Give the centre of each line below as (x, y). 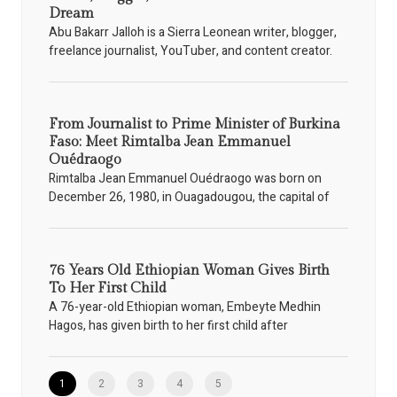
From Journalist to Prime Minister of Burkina (195, 124)
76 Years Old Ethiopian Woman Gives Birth (189, 270)
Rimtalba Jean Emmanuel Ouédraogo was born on (185, 178)
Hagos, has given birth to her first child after (168, 325)
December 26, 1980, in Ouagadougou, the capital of (189, 197)
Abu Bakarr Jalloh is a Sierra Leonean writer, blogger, (193, 32)
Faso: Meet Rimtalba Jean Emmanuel (170, 142)
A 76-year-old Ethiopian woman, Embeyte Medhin (185, 307)
